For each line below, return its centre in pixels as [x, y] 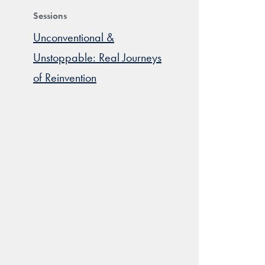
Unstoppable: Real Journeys [97, 57]
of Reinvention [65, 77]
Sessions [50, 16]
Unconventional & [74, 37]
